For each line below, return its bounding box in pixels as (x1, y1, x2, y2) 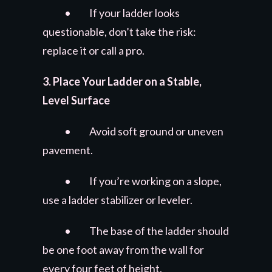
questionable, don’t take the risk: (42, 24, 196, 38)
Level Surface (42, 93, 110, 107)
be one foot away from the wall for (42, 242, 204, 256)
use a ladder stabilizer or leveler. (42, 192, 192, 206)
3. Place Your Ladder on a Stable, (42, 74, 202, 88)
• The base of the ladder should (42, 223, 229, 237)
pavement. (42, 143, 93, 157)
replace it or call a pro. (42, 43, 144, 57)
